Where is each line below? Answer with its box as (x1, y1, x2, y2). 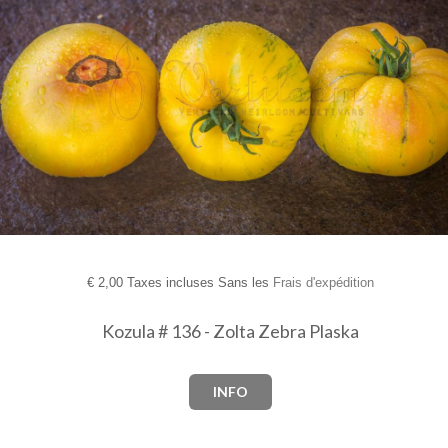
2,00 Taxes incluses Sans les (93, 275, 273, 291)
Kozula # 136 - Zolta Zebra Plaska (101, 320, 359, 343)
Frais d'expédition (272, 275, 374, 291)
